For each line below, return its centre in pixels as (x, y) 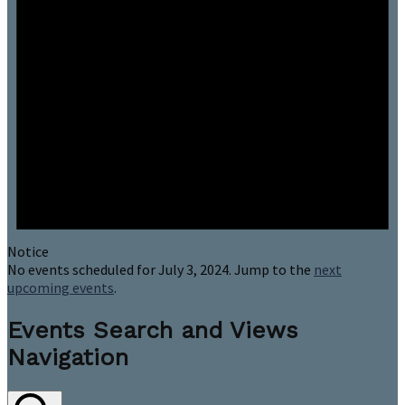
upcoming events (61, 288)
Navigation (68, 358)
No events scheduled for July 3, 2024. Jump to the (160, 270)
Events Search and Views (153, 330)
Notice (28, 252)
